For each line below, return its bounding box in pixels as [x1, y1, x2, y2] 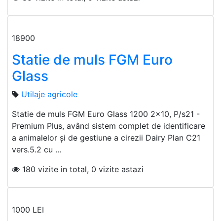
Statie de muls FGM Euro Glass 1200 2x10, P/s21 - [12, 109, 200, 119]
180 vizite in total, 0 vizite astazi [20, 164, 144, 175]
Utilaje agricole [21, 89, 77, 100]
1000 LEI [12, 205, 46, 215]
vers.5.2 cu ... [12, 145, 61, 155]
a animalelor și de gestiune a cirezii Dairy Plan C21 [12, 133, 200, 143]
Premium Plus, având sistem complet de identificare [12, 121, 205, 131]
